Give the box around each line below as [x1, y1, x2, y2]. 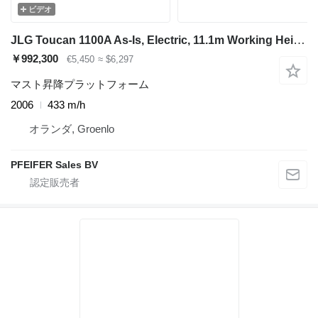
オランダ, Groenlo [29, 123, 114, 136]
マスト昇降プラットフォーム [11, 78, 149, 91]
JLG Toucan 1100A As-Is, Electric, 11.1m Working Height [293, 33, 305, 48]
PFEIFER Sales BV [11, 159, 98, 171]
